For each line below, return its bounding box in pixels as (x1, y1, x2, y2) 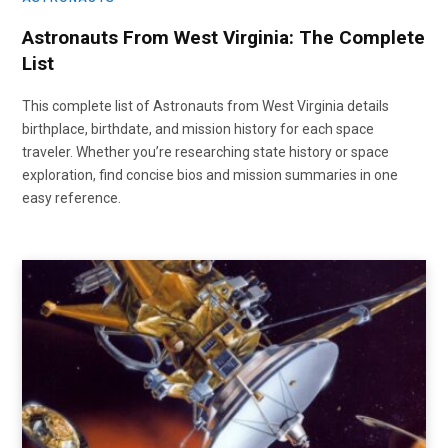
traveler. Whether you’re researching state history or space (22, 143, 389, 160)
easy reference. (22, 189, 121, 206)
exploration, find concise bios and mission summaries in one (22, 166, 398, 183)
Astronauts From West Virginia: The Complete (22, 25, 425, 49)
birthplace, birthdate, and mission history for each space (22, 120, 374, 137)
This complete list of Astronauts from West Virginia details (22, 97, 389, 114)
